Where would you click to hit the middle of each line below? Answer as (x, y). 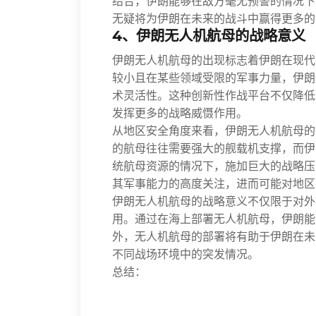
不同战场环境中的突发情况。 (186, 254)
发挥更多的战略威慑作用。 (180, 113)
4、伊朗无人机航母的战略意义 (209, 36)
